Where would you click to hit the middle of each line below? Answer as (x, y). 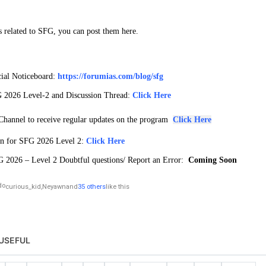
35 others (92, 186)
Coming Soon (210, 160)
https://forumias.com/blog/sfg (110, 76)
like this (118, 186)
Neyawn (54, 186)
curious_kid (23, 186)
